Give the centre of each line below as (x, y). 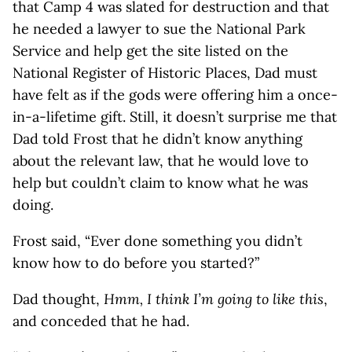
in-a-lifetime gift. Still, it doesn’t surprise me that (175, 117)
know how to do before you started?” (136, 263)
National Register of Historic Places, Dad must (165, 73)
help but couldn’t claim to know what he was (160, 183)
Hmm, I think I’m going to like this (214, 299)
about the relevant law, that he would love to (161, 161)
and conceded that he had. (101, 321)
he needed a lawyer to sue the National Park (159, 29)
